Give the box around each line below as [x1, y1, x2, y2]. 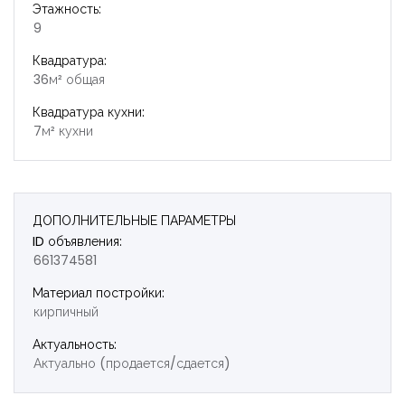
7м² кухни [33, 122, 93, 140]
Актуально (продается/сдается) [33, 354, 231, 372]
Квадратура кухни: [33, 103, 145, 121]
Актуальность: [33, 335, 117, 353]
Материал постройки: [33, 284, 165, 302]
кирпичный [33, 303, 99, 321]
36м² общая [33, 71, 105, 89]
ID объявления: [33, 232, 122, 250]
